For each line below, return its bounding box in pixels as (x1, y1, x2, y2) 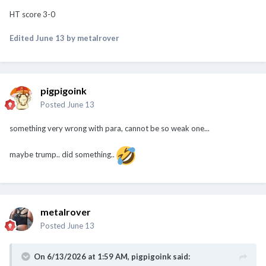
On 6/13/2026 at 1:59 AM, (34, 251, 131, 261)
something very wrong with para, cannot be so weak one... (9, 123, 210, 133)
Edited (9, 33, 36, 43)
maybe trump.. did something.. (9, 149, 116, 159)
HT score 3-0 (9, 9, 55, 19)
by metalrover (65, 33, 119, 43)
